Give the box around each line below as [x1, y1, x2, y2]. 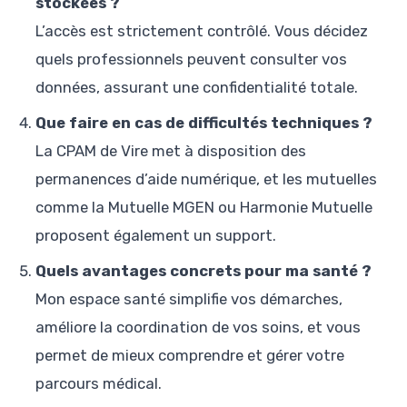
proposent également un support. [35, 225, 276, 244]
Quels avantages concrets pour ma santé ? [35, 261, 372, 280]
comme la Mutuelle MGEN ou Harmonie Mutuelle [35, 197, 372, 216]
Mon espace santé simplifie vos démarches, [35, 289, 342, 308]
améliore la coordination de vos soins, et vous [35, 317, 361, 336]
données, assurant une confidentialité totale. [35, 77, 358, 96]
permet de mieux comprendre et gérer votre [35, 345, 344, 364]
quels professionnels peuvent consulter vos [35, 49, 347, 68]
